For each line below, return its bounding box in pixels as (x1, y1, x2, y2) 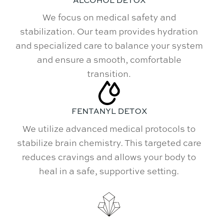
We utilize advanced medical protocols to (22, 122, 196, 134)
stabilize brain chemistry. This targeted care (17, 136, 201, 148)
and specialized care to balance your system (15, 39, 203, 52)
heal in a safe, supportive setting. (39, 164, 179, 177)
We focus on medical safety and (42, 11, 176, 23)
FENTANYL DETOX (71, 106, 147, 117)
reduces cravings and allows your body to (22, 150, 196, 163)
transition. (87, 68, 131, 80)
